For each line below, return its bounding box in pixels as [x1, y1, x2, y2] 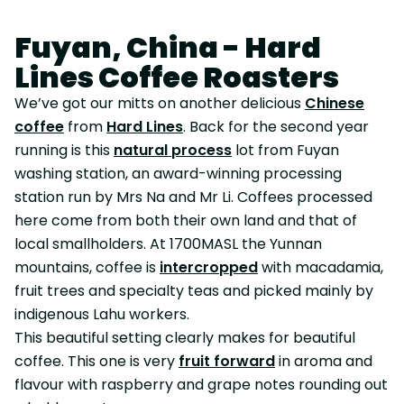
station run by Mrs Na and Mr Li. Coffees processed [14, 187, 372, 207]
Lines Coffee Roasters [14, 57, 339, 97]
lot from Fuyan [232, 140, 339, 161]
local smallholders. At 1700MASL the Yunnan [14, 234, 322, 254]
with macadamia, [258, 257, 383, 278]
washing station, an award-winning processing [14, 163, 342, 184]
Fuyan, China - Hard [14, 27, 321, 68]
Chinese [305, 93, 364, 114]
